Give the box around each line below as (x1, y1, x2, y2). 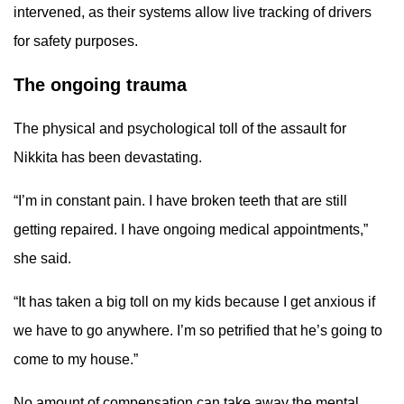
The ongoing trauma (14, 75, 187, 95)
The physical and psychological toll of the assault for (14, 121, 346, 136)
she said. (14, 251, 71, 266)
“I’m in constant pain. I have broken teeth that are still (14, 193, 347, 208)
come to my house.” (14, 352, 138, 367)
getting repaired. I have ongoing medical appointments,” (14, 222, 368, 237)
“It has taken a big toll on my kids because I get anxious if (14, 294, 375, 309)
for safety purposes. (14, 33, 138, 49)
